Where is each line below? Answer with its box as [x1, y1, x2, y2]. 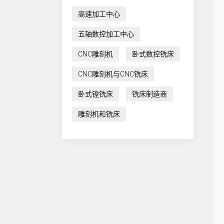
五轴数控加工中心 [78, 29, 134, 38]
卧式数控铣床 [132, 49, 174, 58]
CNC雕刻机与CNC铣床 [78, 69, 148, 78]
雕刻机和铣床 [78, 109, 120, 118]
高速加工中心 [78, 9, 120, 18]
